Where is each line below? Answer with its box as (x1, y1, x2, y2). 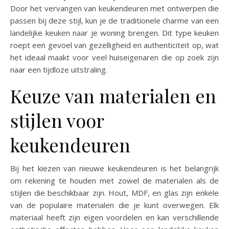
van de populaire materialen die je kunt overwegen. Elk (10, 199, 219, 210)
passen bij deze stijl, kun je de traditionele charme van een (10, 15, 219, 26)
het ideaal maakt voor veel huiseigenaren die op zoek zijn (10, 52, 219, 62)
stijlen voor (10, 107, 104, 132)
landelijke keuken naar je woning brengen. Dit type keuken (10, 27, 219, 38)
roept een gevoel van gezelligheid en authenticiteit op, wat (10, 39, 219, 50)
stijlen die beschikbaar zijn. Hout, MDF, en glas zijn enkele (10, 187, 219, 198)
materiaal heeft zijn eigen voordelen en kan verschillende (10, 212, 219, 222)
